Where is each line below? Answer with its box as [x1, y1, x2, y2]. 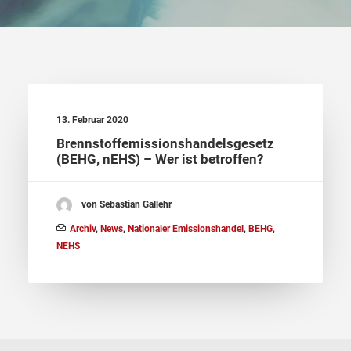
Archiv [70, 223, 96, 235]
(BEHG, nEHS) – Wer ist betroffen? [56, 151, 263, 167]
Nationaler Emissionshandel [128, 223, 244, 235]
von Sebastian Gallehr [81, 199, 172, 211]
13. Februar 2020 [56, 114, 128, 125]
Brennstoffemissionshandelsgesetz [56, 136, 274, 151]
